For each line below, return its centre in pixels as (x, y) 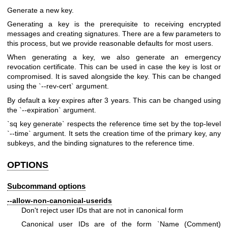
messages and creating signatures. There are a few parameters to (114, 33)
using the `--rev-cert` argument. (58, 86)
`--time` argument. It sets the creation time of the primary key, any (114, 134)
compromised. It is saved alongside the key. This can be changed (114, 77)
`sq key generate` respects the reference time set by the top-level (114, 124)
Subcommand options (46, 186)
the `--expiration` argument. (52, 110)
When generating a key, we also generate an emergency (114, 57)
